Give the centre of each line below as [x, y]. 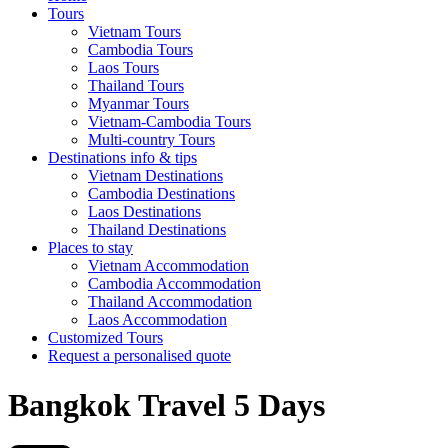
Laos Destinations [144, 212]
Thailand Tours [136, 86]
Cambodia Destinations [161, 194]
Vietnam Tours [134, 32]
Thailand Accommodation [170, 302]
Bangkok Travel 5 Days [166, 404]
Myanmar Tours [138, 104]
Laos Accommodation [157, 320]
